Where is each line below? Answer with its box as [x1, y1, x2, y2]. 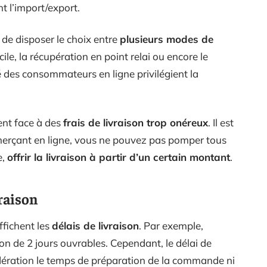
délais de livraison [52, 219, 139, 232]
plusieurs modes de [120, 33, 213, 45]
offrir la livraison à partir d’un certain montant [7, 151, 230, 163]
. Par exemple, [139, 219, 203, 232]
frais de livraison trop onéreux [63, 116, 208, 129]
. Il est [208, 116, 234, 129]
